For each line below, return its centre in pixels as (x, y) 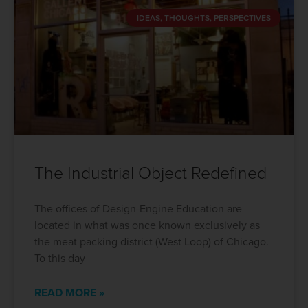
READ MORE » (69, 293)
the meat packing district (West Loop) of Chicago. (152, 242)
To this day (60, 258)
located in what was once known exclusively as (147, 225)
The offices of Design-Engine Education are (138, 209)
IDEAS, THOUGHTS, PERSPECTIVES (203, 18)
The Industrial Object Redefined (151, 173)
